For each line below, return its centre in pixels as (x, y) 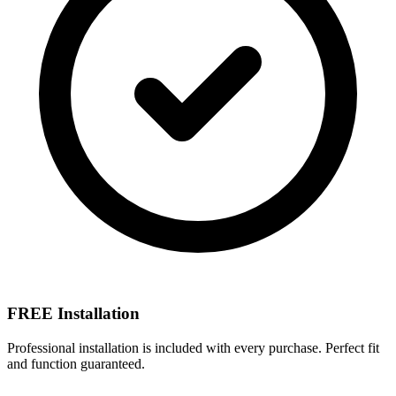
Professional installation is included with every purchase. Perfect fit (193, 348)
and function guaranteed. (76, 364)
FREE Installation (73, 314)
